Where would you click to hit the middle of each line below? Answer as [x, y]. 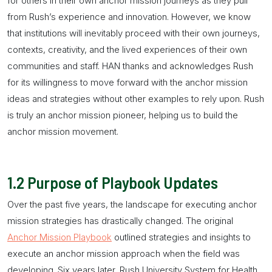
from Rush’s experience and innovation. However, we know [129, 16]
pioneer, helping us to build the [174, 115]
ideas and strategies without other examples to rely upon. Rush [136, 98]
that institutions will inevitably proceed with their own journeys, [134, 33]
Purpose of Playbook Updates [121, 182]
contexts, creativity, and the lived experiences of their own [127, 49]
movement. [94, 131]
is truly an [28, 115]
